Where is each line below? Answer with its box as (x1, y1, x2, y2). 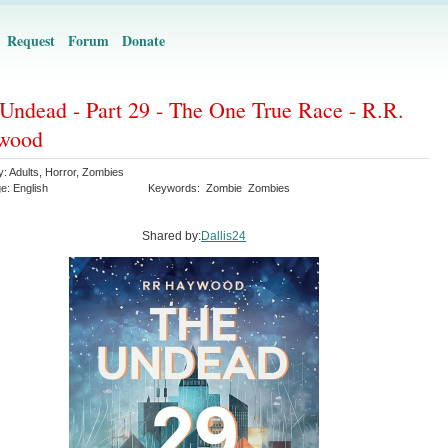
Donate (122, 30, 165, 51)
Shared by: (142, 229, 201, 243)
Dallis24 (201, 229, 246, 243)
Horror (45, 166, 76, 178)
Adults (9, 166, 39, 178)
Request (7, 30, 55, 51)
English (13, 182, 48, 194)
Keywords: (148, 182, 206, 194)
